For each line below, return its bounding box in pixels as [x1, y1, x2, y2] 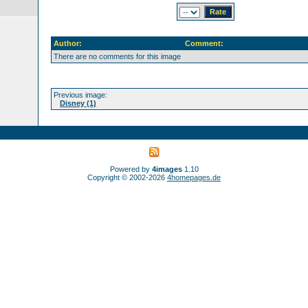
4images [151, 165, 182, 173]
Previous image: [54, 91, 107, 99]
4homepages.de [167, 173, 221, 181]
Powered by [109, 165, 152, 173]
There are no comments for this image [54, 52, 181, 60]
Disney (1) [60, 99, 96, 107]
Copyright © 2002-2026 [87, 173, 167, 181]
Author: [54, 39, 82, 47]
